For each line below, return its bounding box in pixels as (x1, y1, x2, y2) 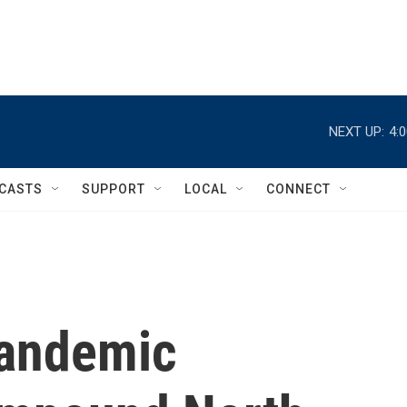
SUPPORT (82, 182, 145, 196)
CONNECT (266, 182, 331, 196)
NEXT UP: (329, 123, 384, 140)
